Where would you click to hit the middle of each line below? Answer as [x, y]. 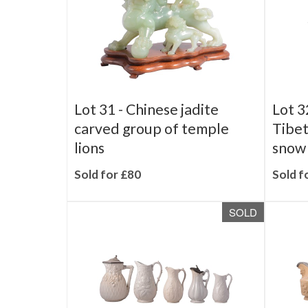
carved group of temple [152, 148]
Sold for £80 [108, 194]
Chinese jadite [172, 129]
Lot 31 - [100, 129]
